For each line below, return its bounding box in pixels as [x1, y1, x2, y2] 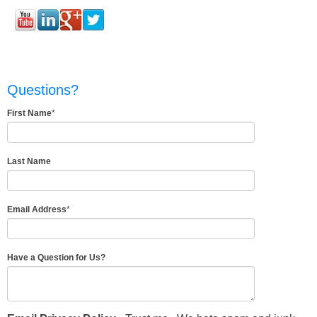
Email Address [7, 204, 67, 215]
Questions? [7, 82, 79, 98]
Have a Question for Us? [7, 253, 105, 263]
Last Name [7, 156, 51, 167]
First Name [7, 108, 52, 119]
